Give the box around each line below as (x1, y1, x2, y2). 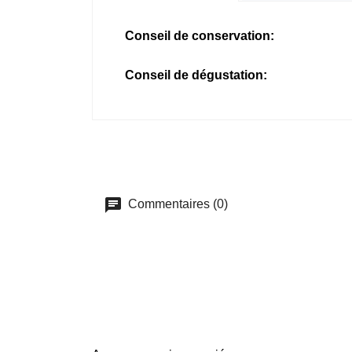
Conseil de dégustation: (125, 68, 267, 82)
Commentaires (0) (125, 197, 228, 211)
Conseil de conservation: (125, 29, 274, 42)
